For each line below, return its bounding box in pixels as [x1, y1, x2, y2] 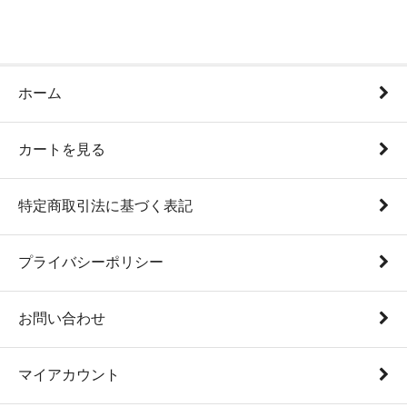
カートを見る [18, 142, 105, 157]
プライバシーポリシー [18, 254, 164, 270]
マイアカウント [18, 367, 120, 382]
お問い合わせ [18, 311, 105, 326]
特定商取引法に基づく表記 [18, 198, 193, 213]
